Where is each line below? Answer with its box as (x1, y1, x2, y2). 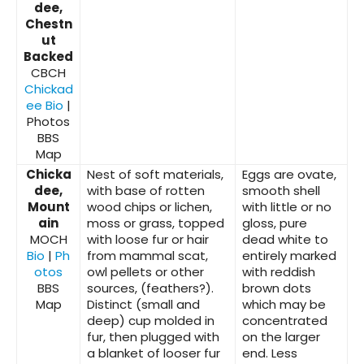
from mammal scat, (87, 247, 208, 265)
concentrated (242, 312, 327, 330)
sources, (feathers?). (87, 279, 214, 297)
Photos (27, 113, 70, 131)
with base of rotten (87, 182, 205, 200)
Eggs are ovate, (242, 166, 336, 184)
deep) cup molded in (87, 312, 214, 330)
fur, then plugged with (87, 328, 219, 346)
